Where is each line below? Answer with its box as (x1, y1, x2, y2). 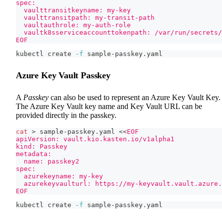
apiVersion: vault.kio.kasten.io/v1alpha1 (16, 135, 174, 143)
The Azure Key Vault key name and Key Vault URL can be (16, 102, 202, 111)
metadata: (16, 150, 52, 158)
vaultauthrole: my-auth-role (16, 21, 131, 29)
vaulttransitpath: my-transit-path (16, 14, 155, 22)
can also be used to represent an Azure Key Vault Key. (49, 93, 221, 102)
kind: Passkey (16, 143, 67, 151)
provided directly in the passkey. (16, 111, 116, 120)
